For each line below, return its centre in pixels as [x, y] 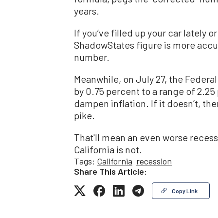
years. [87, 11]
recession [154, 161]
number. [92, 57]
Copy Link [185, 191]
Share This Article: [110, 172]
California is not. [108, 150]
